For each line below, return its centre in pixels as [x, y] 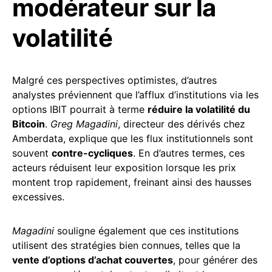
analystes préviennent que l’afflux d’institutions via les [135, 95]
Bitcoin [29, 124]
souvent [32, 153]
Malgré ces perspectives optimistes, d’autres [114, 80]
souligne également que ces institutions [146, 231]
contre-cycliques [92, 153]
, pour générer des [215, 260]
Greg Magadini [84, 124]
